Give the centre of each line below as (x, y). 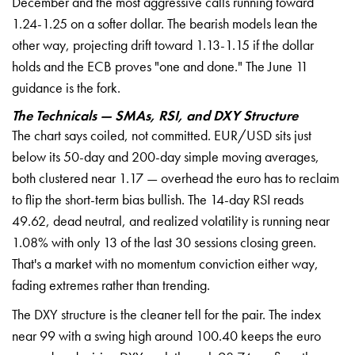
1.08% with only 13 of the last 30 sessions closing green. (164, 242)
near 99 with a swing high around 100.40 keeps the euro (166, 335)
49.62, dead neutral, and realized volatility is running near (171, 220)
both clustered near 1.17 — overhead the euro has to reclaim (176, 177)
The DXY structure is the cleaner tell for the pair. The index (166, 314)
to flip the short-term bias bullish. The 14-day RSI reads (158, 199)
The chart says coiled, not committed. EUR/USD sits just (162, 135)
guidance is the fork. (66, 87)
